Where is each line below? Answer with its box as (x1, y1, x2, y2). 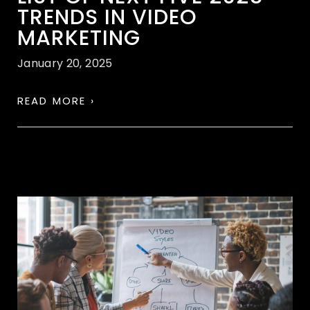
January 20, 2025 (17, 55, 113, 71)
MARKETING (17, 23, 140, 53)
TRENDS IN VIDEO (17, 2, 197, 32)
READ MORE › (17, 93, 95, 108)
